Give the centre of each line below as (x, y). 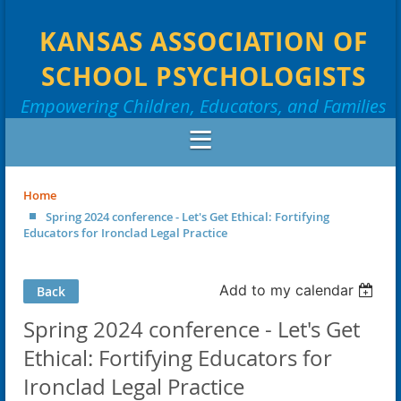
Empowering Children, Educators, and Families (203, 106)
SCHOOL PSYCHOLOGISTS (203, 76)
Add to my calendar (287, 290)
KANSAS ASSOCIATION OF (203, 41)
